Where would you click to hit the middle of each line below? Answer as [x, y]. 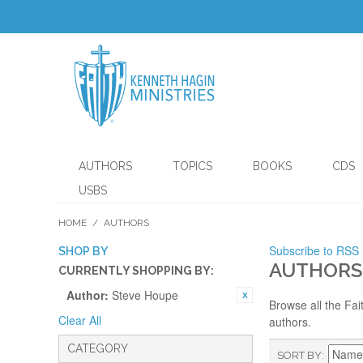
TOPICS [192, 166]
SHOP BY [83, 251]
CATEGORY [98, 348]
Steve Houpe [145, 295]
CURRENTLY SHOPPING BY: [136, 271]
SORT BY [299, 355]
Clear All [80, 320]
